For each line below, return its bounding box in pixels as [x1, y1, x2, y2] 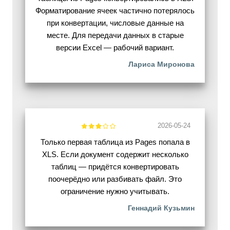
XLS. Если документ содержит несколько [42, 150, 188, 159]
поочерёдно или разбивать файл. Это [48, 175, 182, 184]
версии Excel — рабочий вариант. [56, 43, 174, 52]
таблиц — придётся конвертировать [51, 162, 179, 171]
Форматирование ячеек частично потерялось [35, 6, 195, 15]
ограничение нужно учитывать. [61, 187, 169, 196]
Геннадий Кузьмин [128, 204, 195, 213]
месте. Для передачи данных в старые [46, 31, 184, 40]
